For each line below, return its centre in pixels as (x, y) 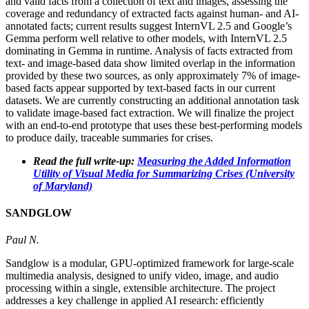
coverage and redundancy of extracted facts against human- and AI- (152, 13)
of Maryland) (63, 186)
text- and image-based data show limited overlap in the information (150, 63)
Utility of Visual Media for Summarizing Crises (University (164, 173)
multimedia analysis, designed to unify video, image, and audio (142, 276)
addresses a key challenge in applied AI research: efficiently (135, 301)
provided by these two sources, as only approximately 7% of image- (153, 75)
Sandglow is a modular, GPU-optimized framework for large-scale (150, 263)
